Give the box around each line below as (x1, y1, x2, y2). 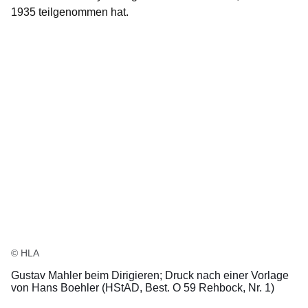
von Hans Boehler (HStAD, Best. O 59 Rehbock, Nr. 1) (11, 282, 274, 294)
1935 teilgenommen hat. (11, 6, 129, 19)
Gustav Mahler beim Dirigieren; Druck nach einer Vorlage (11, 269, 289, 282)
